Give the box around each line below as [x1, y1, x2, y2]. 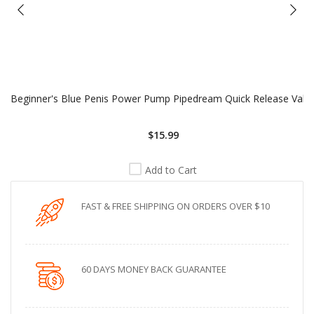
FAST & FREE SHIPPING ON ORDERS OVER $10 [81, 199, 270, 212]
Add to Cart [145, 163, 198, 177]
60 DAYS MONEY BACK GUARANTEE [81, 262, 226, 275]
